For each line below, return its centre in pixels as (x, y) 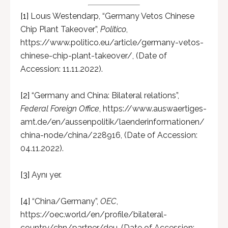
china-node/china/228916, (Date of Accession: (109, 135)
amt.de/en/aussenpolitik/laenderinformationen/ (112, 122)
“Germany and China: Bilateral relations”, (104, 95)
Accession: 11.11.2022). (62, 69)
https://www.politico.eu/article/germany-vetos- (112, 42)
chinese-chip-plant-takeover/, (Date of (94, 56)
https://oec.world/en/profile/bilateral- (94, 215)
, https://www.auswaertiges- (153, 109)
